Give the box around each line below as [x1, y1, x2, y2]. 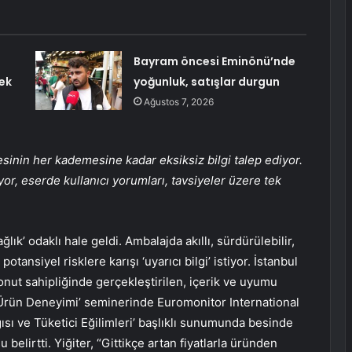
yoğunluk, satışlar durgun [133, 74, 280, 90]
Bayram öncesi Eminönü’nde [133, 53, 295, 70]
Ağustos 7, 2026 [143, 96, 214, 108]
